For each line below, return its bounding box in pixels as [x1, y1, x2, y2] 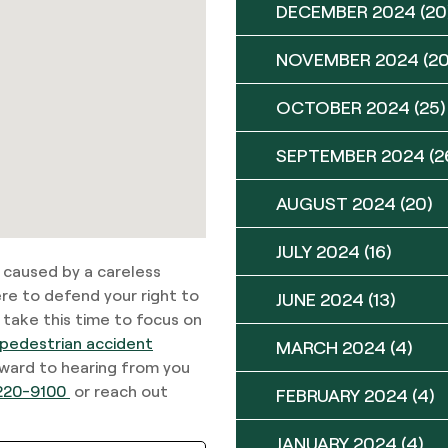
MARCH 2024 [276, 336, 386, 358]
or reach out [70, 380, 168, 400]
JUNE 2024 [276, 288, 364, 310]
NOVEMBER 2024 [276, 48, 419, 70]
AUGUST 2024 [276, 192, 396, 214]
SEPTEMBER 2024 [276, 144, 425, 166]
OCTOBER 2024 [276, 96, 410, 118]
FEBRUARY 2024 [276, 384, 408, 406]
